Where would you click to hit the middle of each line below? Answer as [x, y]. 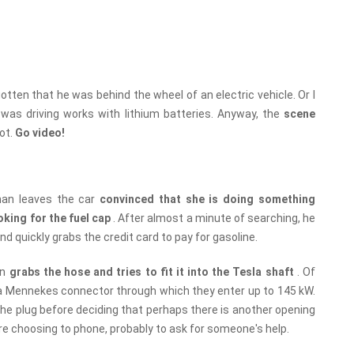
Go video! [40, 133]
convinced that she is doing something [208, 200]
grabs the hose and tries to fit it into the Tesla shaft [153, 272]
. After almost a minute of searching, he [215, 218]
